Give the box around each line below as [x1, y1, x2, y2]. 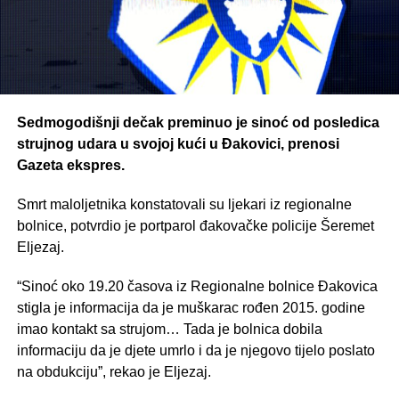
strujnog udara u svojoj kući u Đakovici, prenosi [16, 135, 339, 151]
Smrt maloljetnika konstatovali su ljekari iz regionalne [16, 196, 352, 212]
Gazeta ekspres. [16, 157, 125, 173]
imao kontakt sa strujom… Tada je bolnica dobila [16, 321, 322, 337]
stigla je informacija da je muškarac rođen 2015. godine [16, 299, 365, 315]
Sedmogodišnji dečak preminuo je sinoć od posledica [16, 114, 379, 130]
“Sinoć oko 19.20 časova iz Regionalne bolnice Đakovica [16, 278, 378, 294]
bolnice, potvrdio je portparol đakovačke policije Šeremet [16, 217, 374, 233]
